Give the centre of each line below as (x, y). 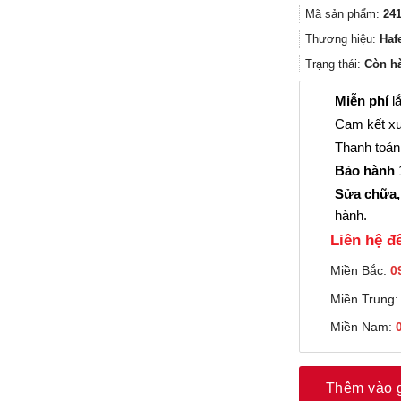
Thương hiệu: (342, 39)
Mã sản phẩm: (344, 14)
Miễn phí (362, 101)
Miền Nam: (363, 327)
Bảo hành (365, 171)
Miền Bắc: (360, 271)
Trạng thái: (335, 64)
